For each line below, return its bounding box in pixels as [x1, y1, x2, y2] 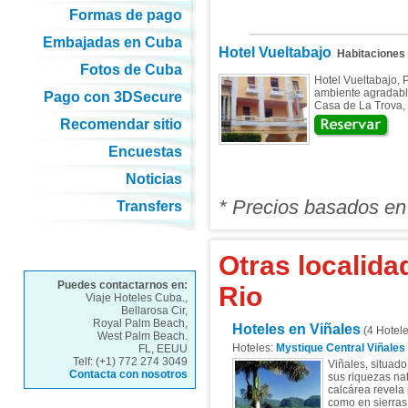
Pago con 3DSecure [43, 89, 182, 105]
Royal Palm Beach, [92, 317, 188, 330]
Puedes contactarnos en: [56, 279, 188, 291]
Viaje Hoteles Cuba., [85, 291, 188, 304]
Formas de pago [68, 7, 182, 23]
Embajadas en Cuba [42, 35, 182, 50]
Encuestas [107, 144, 182, 159]
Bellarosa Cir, [120, 304, 188, 317]
